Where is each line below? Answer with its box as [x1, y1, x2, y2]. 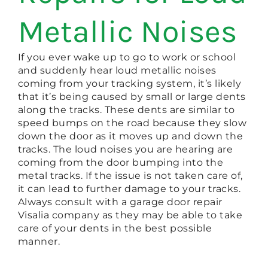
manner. [17, 235, 60, 247]
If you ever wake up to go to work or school [17, 51, 236, 63]
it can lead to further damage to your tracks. [17, 182, 241, 194]
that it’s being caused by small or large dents [17, 90, 246, 102]
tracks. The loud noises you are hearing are [17, 143, 233, 155]
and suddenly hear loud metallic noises [17, 64, 217, 76]
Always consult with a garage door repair [17, 196, 223, 208]
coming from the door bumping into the [17, 156, 224, 168]
